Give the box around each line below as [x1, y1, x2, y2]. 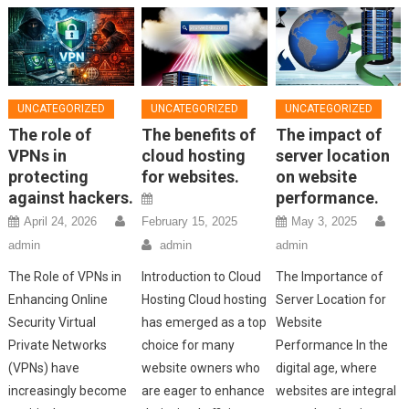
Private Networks [8, 337, 108, 352]
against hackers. [8, 187, 134, 207]
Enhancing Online [8, 291, 109, 307]
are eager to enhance [142, 383, 266, 398]
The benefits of [142, 124, 257, 144]
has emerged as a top [142, 314, 267, 330]
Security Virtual [8, 314, 97, 330]
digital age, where [275, 360, 377, 375]
